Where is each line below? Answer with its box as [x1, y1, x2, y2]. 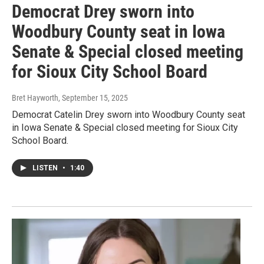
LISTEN [32, 163, 60, 172]
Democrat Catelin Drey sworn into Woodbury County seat [12, 108, 245, 120]
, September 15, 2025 [58, 93, 128, 103]
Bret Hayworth [12, 93, 58, 103]
